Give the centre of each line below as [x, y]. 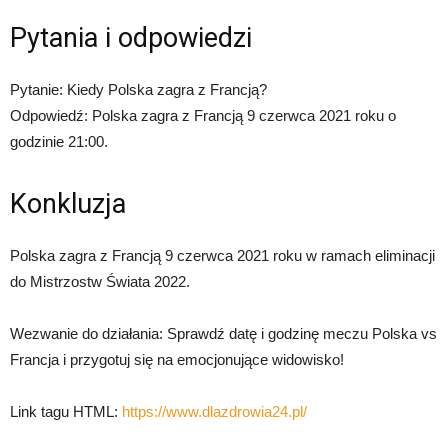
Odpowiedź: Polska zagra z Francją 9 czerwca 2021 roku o [203, 116]
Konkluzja [68, 204]
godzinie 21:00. [59, 142]
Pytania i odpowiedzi [131, 38]
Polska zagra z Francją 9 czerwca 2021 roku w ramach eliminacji [222, 256]
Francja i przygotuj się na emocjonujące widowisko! [177, 360]
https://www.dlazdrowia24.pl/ [214, 412]
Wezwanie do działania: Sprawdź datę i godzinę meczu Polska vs [223, 334]
